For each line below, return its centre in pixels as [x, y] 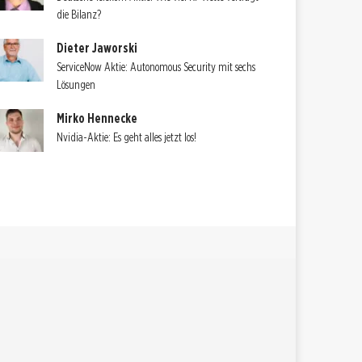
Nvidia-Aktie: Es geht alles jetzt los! [127, 138]
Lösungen [76, 85]
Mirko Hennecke [97, 119]
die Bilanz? [79, 14]
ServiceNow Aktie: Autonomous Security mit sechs [156, 67]
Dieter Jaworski [97, 48]
